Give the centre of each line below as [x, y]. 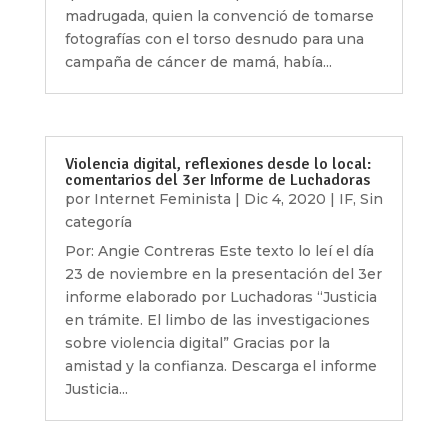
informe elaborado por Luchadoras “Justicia [220, 296]
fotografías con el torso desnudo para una [214, 39]
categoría [98, 221]
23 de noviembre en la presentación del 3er [223, 273]
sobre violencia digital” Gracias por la [197, 342]
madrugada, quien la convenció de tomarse [219, 16]
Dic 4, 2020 [284, 198]
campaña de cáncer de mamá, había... [198, 62]
